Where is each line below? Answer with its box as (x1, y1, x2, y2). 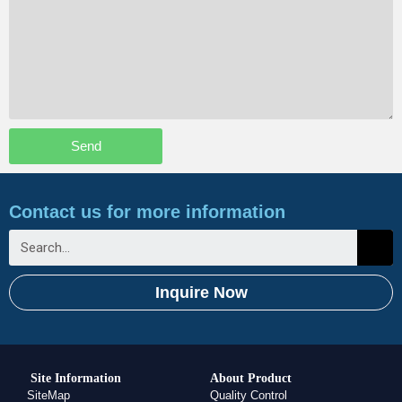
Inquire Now (154, 284, 248, 301)
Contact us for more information (9, 202, 285, 222)
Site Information (27, 371, 121, 385)
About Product (210, 371, 292, 385)
